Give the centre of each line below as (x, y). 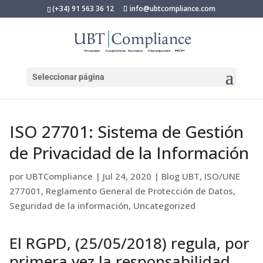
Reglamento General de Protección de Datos (139, 191)
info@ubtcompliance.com (173, 9)
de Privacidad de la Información (129, 153)
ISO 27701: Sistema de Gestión (127, 131)
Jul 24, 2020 (127, 176)
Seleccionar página (68, 77)
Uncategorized (164, 205)
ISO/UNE (222, 176)
